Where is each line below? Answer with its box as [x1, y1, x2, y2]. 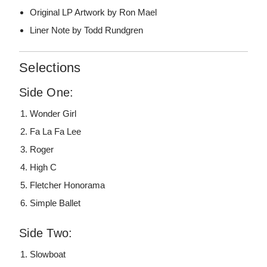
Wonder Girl [30, 108, 77, 119]
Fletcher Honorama [30, 180, 105, 191]
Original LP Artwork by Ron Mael [30, 7, 157, 18]
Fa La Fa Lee [30, 126, 82, 137]
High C [30, 162, 57, 173]
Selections [19, 60, 81, 76]
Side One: [19, 86, 74, 100]
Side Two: [19, 226, 73, 240]
